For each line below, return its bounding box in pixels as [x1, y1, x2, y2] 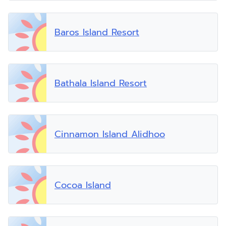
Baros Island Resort [54, 25, 139, 39]
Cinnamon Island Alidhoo [54, 127, 165, 141]
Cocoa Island [54, 178, 111, 192]
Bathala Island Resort [54, 76, 147, 90]
